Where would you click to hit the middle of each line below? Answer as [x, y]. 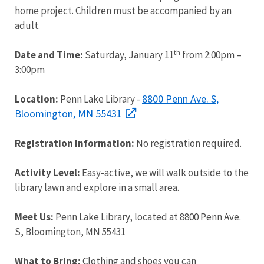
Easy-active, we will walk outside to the [164, 173]
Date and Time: [49, 55]
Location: [37, 99]
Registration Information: [75, 143]
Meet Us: [34, 217]
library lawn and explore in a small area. [97, 188]
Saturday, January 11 [128, 55]
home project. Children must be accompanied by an [123, 11]
